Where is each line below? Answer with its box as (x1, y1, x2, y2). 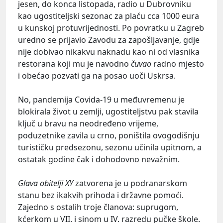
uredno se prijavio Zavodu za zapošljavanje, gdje (18, 34, 200, 46)
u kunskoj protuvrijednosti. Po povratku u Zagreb (18, 22, 204, 34)
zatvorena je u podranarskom (73, 178, 187, 189)
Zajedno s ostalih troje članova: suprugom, (18, 202, 178, 213)
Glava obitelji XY (18, 178, 73, 189)
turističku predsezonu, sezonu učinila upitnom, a (18, 142, 202, 153)
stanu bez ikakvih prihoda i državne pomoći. (18, 190, 184, 201)
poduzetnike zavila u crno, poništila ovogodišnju (18, 130, 200, 141)
